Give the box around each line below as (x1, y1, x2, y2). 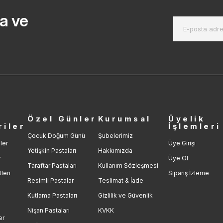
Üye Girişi (168, 139, 196, 147)
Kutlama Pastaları (27, 192, 78, 200)
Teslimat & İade (98, 177, 143, 185)
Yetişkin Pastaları (27, 147, 77, 155)
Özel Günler (27, 114, 97, 124)
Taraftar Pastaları (27, 162, 77, 170)
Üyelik (168, 114, 206, 124)
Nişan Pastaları (27, 207, 70, 215)
